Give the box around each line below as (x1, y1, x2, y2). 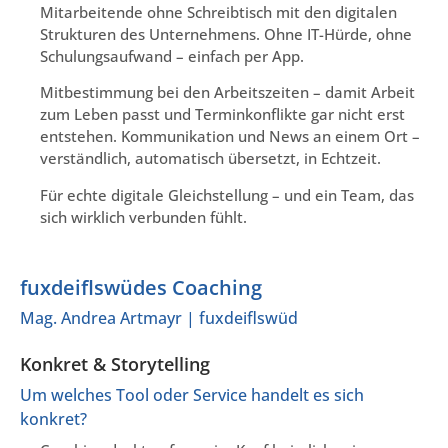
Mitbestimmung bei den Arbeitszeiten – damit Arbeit (40, 82, 415, 103)
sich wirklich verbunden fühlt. (40, 206, 247, 227)
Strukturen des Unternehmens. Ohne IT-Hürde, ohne (40, 23, 412, 44)
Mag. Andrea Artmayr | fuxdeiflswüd (20, 307, 298, 330)
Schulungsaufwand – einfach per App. (40, 45, 304, 66)
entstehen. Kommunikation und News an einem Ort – (40, 126, 420, 147)
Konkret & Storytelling (20, 352, 210, 377)
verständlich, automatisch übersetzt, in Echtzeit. (40, 148, 381, 169)
